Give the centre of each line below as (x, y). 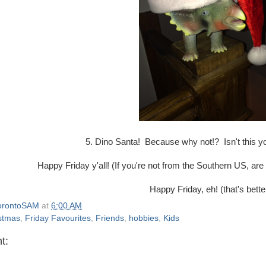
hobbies (144, 218)
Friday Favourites (58, 218)
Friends (110, 218)
